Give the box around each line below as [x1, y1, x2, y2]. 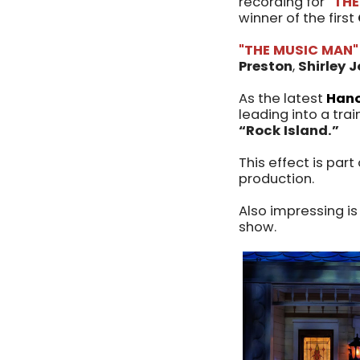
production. [239, 170, 317, 189]
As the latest [239, 89, 326, 108]
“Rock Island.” [239, 121, 339, 141]
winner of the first [239, 9, 358, 28]
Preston [239, 57, 292, 76]
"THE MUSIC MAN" [239, 41, 358, 60]
